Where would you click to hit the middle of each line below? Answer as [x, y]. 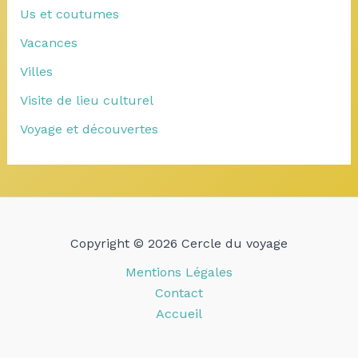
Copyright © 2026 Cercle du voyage [179, 243]
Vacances [48, 42]
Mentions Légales [179, 272]
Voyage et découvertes [89, 129]
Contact [179, 293]
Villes [36, 71]
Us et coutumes [69, 14]
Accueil [179, 314]
